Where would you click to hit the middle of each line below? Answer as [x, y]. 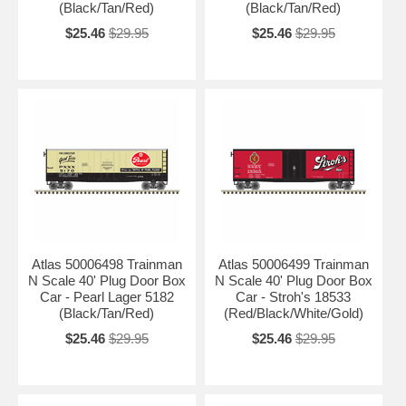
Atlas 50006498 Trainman [106, 264]
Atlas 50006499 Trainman [293, 264]
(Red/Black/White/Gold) [293, 313]
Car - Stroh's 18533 [294, 296]
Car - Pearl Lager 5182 [106, 296]
